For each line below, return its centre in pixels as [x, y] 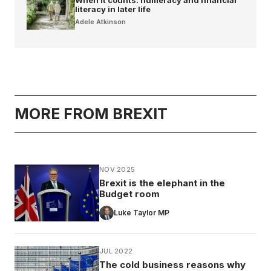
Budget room [129, 194]
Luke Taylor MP [142, 212]
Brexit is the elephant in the [162, 183]
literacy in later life [113, 9]
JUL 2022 [116, 251]
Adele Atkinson [100, 21]
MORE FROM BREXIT [91, 113]
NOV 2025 [117, 169]
